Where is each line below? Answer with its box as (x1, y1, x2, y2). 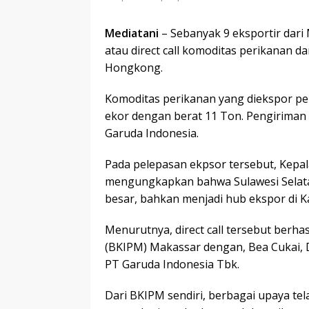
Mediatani (105, 25, 159, 41)
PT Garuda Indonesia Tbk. (105, 256, 239, 272)
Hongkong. (105, 59, 163, 75)
